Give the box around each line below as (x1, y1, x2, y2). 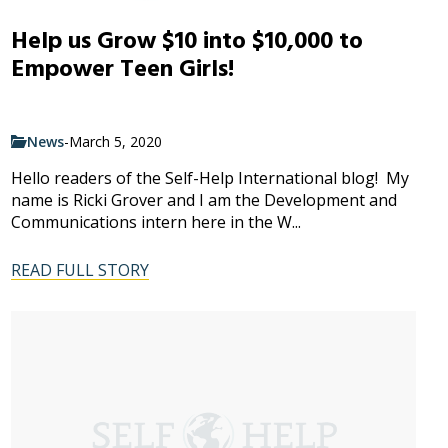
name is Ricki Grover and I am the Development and (10, 188, 397, 211)
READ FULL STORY (10, 258, 149, 281)
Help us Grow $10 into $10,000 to (10, 24, 363, 59)
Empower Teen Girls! (10, 52, 234, 87)
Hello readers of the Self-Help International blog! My (10, 166, 409, 189)
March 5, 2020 (68, 131, 162, 151)
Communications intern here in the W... (10, 210, 301, 233)
